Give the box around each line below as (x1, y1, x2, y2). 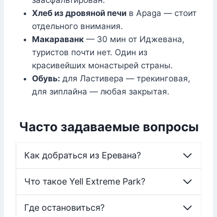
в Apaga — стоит (126, 8, 197, 18)
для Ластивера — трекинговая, (60, 74, 190, 84)
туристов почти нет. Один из (32, 47, 147, 58)
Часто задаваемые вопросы (18, 119, 199, 135)
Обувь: (32, 74, 60, 84)
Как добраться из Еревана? (24, 150, 141, 161)
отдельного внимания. (32, 21, 123, 31)
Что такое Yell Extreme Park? (24, 176, 145, 187)
